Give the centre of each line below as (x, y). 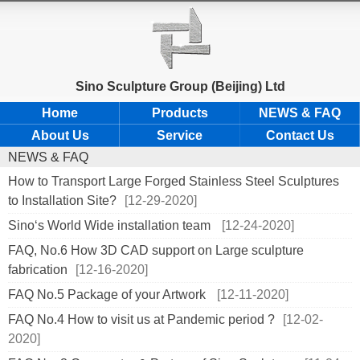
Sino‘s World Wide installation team (111, 225)
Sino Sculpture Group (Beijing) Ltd (180, 86)
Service (180, 135)
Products (180, 113)
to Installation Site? (62, 200)
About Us (60, 135)
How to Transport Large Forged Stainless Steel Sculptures (174, 181)
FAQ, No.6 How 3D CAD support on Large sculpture (156, 250)
